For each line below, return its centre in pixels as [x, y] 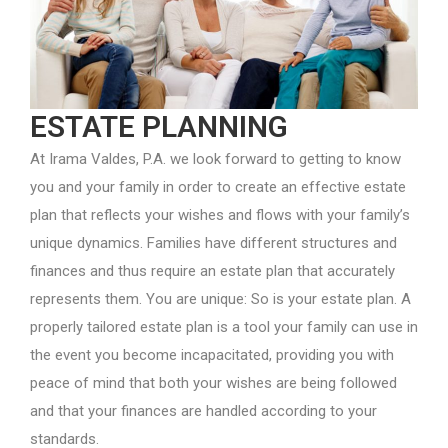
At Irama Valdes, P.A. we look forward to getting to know [215, 159]
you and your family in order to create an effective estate [218, 187]
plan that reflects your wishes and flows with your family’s [220, 215]
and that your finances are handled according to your [203, 411]
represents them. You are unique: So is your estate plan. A [220, 299]
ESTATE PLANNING [159, 126]
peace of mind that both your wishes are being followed [213, 383]
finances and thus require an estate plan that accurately [212, 271]
